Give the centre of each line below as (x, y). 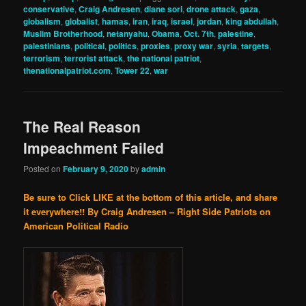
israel (182, 21)
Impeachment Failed (94, 148)
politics (123, 45)
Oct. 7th (199, 33)
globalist (82, 21)
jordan (209, 21)
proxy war (194, 45)
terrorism (42, 58)
